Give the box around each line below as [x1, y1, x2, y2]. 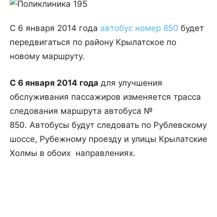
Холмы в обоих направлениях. [10, 148, 136, 158]
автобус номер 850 [100, 23, 178, 33]
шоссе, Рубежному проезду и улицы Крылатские [10, 134, 207, 144]
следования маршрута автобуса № [10, 106, 153, 116]
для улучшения [98, 78, 162, 88]
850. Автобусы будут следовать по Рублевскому [10, 120, 207, 130]
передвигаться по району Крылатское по [10, 37, 176, 47]
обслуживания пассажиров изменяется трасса [10, 92, 201, 102]
